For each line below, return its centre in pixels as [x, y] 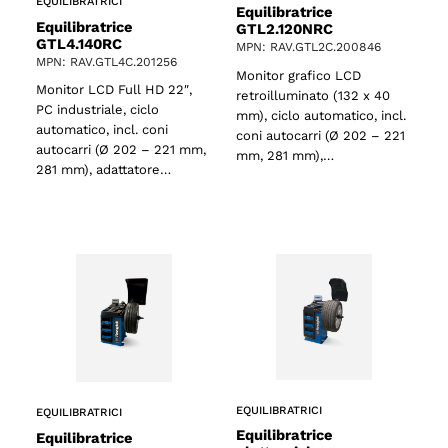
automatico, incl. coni [102, 130]
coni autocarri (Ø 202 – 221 [320, 136]
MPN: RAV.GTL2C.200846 [308, 47]
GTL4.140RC [79, 43]
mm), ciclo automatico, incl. [321, 116]
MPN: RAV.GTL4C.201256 [106, 61]
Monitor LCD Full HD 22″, [114, 90]
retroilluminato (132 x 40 [313, 96]
